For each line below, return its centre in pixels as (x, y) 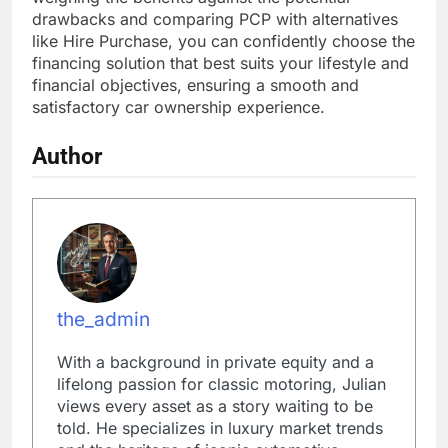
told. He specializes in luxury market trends (220, 428)
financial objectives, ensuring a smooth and (195, 85)
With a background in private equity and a (215, 362)
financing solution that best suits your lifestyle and (220, 63)
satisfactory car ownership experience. (178, 107)
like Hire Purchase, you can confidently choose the (223, 41)
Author (67, 156)
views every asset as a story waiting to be (215, 406)
